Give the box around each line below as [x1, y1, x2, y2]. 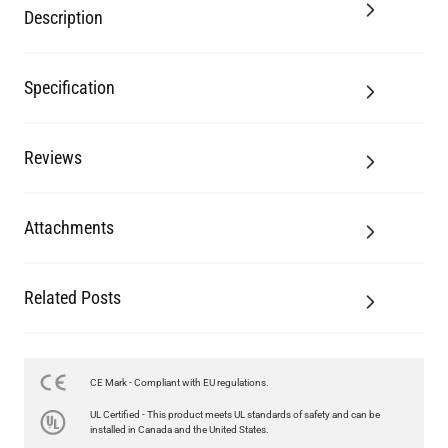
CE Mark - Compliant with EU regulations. [90, 376, 269, 388]
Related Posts [24, 286, 121, 308]
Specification [24, 76, 115, 98]
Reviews [24, 146, 82, 168]
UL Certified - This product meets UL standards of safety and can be [90, 408, 380, 420]
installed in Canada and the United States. [90, 423, 269, 435]
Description [24, 6, 103, 28]
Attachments [24, 216, 114, 238]
